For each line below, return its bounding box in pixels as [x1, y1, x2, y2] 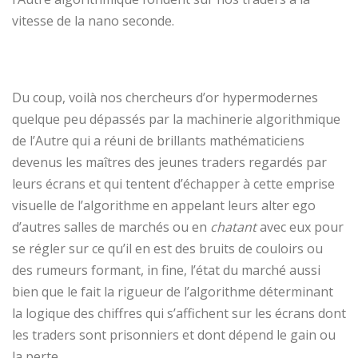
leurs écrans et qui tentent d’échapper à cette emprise [12, 174, 335, 193]
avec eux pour [257, 217, 344, 236]
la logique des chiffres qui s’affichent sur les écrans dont [12, 304, 346, 322]
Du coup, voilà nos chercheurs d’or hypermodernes [12, 88, 318, 106]
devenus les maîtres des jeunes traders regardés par [12, 153, 327, 171]
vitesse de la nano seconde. [12, 11, 174, 30]
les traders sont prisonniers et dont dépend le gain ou [12, 325, 336, 344]
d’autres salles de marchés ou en [12, 217, 207, 236]
